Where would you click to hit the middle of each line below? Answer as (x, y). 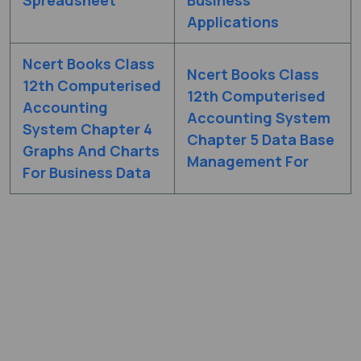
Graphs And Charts (91, 150)
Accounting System (259, 117)
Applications (233, 21)
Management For (248, 161)
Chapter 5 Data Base (261, 139)
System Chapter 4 (87, 129)
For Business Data (87, 172)
